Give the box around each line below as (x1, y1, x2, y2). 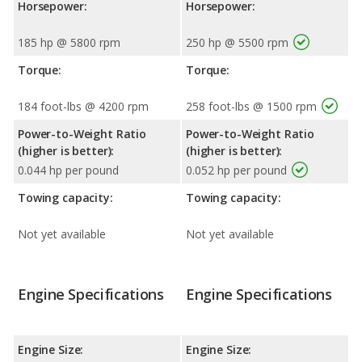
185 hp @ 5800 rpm (18, 34, 120, 50)
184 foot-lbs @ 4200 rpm (18, 98, 149, 114)
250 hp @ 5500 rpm (186, 34, 288, 50)
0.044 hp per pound (18, 162, 119, 178)
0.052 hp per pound (186, 162, 287, 178)
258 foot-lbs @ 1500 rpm (186, 98, 317, 114)
